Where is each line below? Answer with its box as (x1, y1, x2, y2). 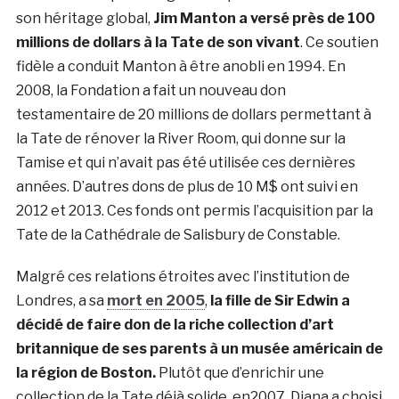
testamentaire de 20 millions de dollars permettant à (15, 105, 371, 123)
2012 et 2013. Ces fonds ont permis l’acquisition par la (15, 201, 373, 219)
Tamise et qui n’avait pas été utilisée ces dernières (15, 153, 355, 171)
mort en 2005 (106, 291, 205, 309)
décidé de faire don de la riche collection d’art (15, 315, 334, 333)
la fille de (209, 291, 274, 309)
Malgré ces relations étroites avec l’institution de (15, 267, 350, 285)
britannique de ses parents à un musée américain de (15, 339, 383, 357)
